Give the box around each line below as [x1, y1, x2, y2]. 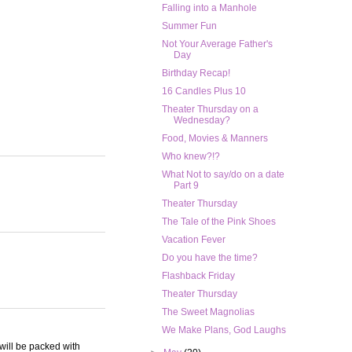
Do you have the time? [161, 252, 258, 264]
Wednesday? [173, 115, 230, 126]
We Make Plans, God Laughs [161, 324, 286, 336]
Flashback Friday [161, 270, 235, 282]
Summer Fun [161, 20, 217, 32]
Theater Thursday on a [161, 104, 258, 115]
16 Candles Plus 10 [161, 86, 246, 97]
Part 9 [173, 180, 199, 192]
